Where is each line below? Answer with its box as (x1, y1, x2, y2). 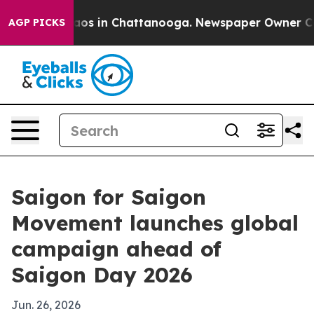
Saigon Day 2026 (11, 261, 193, 288)
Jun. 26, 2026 (11, 298, 81, 312)
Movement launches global (11, 210, 299, 236)
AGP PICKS (8, 16, 65, 29)
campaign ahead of (11, 235, 221, 262)
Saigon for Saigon (11, 184, 206, 210)
